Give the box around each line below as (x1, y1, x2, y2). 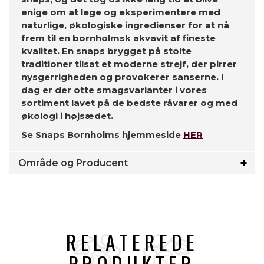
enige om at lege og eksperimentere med (21, 6, 220, 18)
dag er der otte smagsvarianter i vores (21, 84, 207, 95)
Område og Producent (18, 157, 128, 169)
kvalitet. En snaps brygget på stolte (21, 45, 192, 57)
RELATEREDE (65, 227, 199, 257)
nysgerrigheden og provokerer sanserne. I (21, 71, 224, 82)
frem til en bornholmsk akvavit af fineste (21, 32, 216, 44)
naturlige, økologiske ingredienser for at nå (21, 19, 229, 31)
